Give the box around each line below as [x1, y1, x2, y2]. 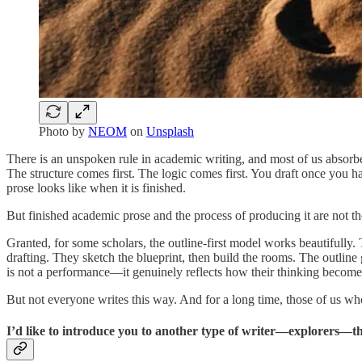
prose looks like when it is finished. [6, 180, 186, 195]
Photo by [39, 124, 88, 138]
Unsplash [146, 124, 194, 138]
